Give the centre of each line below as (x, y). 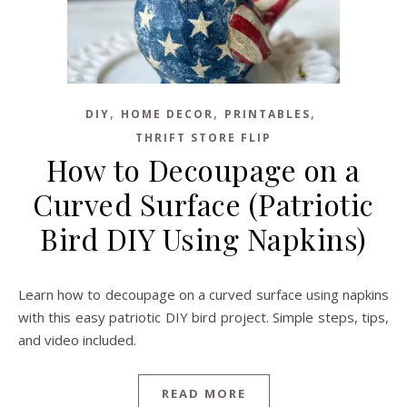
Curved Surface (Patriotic (203, 204)
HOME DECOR (167, 114)
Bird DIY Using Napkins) (203, 238)
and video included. (77, 340)
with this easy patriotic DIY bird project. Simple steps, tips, (203, 317)
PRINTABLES (268, 114)
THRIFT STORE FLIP (203, 138)
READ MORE (203, 393)
